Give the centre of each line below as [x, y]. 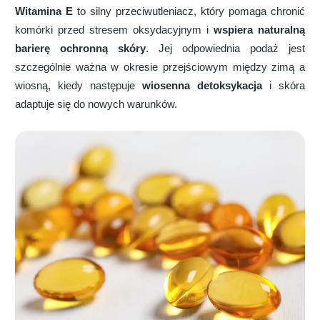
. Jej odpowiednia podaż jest [225, 48]
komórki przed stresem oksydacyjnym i [114, 30]
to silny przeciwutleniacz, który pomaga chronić [189, 11]
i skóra [284, 85]
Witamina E [44, 11]
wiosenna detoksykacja [199, 85]
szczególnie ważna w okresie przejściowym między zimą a [160, 67]
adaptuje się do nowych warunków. [96, 104]
